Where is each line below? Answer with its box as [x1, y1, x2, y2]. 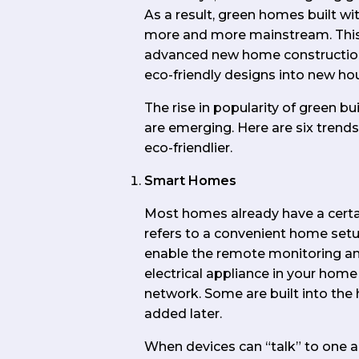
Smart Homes [144, 173, 236, 189]
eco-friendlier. [144, 140, 232, 156]
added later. [144, 306, 222, 322]
